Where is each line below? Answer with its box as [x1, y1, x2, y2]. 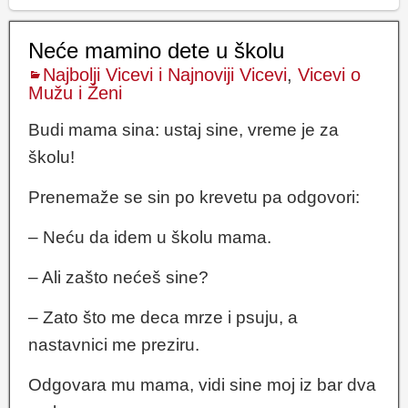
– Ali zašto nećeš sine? [28, 267, 209, 287]
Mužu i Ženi [28, 82, 122, 103]
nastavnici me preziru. [28, 334, 199, 354]
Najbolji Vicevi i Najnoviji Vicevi [43, 64, 287, 85]
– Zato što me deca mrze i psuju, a [28, 307, 298, 327]
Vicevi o [298, 64, 361, 85]
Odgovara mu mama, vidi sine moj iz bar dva [28, 374, 376, 394]
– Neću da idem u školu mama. [28, 227, 271, 247]
